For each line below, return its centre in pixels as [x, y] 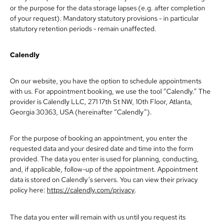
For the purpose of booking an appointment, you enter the [99, 138]
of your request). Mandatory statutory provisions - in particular [104, 18]
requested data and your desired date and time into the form [102, 148]
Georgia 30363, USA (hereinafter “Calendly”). [81, 112]
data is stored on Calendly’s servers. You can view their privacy [104, 179]
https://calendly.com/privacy [91, 190]
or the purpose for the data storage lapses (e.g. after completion [108, 8]
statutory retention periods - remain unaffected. [83, 28]
